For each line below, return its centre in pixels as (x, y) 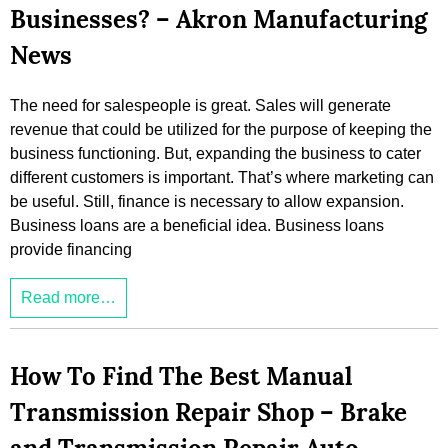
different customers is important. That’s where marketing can (222, 178)
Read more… (68, 298)
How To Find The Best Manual (181, 377)
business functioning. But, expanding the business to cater (215, 154)
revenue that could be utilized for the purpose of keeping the (221, 130)
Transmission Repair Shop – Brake (208, 413)
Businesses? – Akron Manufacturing (218, 20)
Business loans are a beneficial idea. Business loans (197, 226)
